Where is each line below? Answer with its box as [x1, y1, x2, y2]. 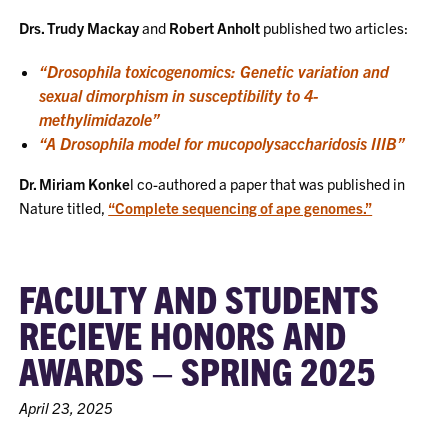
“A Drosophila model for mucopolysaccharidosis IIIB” [39, 133, 406, 153]
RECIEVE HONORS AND [19, 311, 347, 357]
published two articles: [260, 18, 409, 37]
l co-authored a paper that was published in [130, 174, 406, 193]
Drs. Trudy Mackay [19, 18, 140, 37]
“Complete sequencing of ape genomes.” [108, 198, 373, 217]
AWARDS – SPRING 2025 [19, 347, 377, 393]
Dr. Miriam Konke [19, 174, 131, 193]
